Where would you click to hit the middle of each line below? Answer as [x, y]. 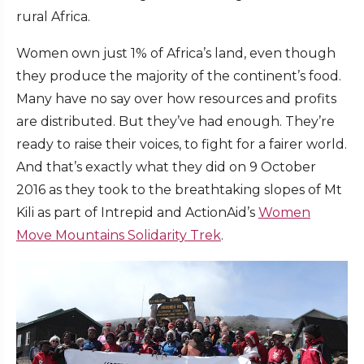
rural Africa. [53, 17]
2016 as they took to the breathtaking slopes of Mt [179, 190]
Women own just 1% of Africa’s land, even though [176, 54]
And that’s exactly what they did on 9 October [166, 167]
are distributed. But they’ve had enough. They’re [175, 122]
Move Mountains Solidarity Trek [119, 236]
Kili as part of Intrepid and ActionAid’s [137, 213]
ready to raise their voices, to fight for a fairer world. [182, 145]
